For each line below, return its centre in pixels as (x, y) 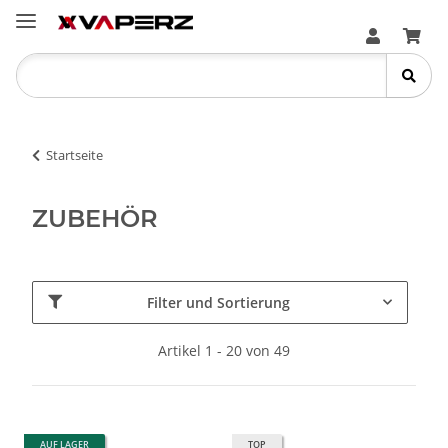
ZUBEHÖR (95, 218)
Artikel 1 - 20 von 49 (224, 350)
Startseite (74, 154)
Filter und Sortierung (218, 302)
